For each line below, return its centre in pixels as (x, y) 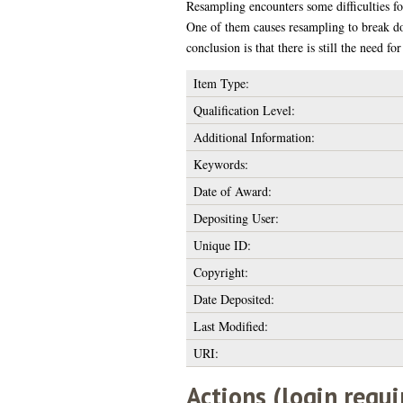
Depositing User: (236, 218)
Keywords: (220, 164)
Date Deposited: (233, 299)
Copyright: (220, 272)
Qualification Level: (244, 110)
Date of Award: (232, 191)
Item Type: (221, 83)
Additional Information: (254, 137)
